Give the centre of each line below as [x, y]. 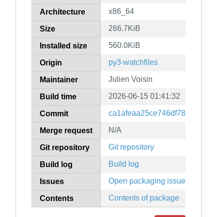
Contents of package [144, 198]
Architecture [62, 12]
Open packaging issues [149, 181]
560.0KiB [124, 46]
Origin [51, 63]
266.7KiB [124, 29]
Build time [58, 97]
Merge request [66, 131]
